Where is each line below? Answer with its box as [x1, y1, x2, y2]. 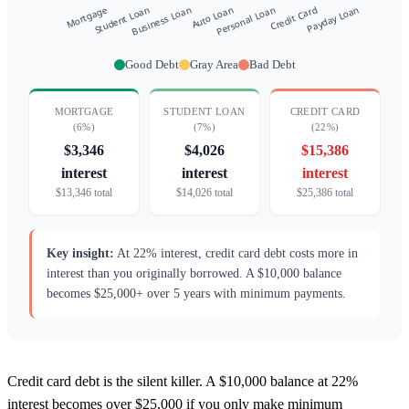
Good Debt [124, 58, 179, 71]
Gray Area [189, 58, 238, 71]
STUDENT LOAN [163, 105, 246, 117]
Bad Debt [248, 58, 296, 71]
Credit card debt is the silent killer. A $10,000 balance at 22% [7, 372, 358, 389]
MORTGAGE [54, 105, 114, 117]
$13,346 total [56, 185, 112, 199]
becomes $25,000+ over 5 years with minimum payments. [47, 286, 346, 300]
